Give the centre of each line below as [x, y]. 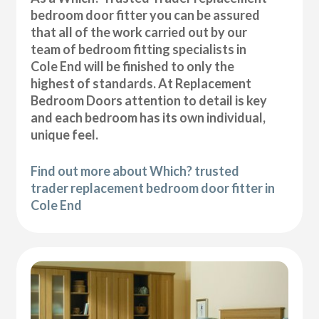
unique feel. [65, 134]
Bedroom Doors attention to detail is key [149, 100]
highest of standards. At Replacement [141, 83]
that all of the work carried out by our [139, 32]
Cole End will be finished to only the [133, 66]
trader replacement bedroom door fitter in [153, 188]
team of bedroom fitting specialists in [139, 49]
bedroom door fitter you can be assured [146, 15]
